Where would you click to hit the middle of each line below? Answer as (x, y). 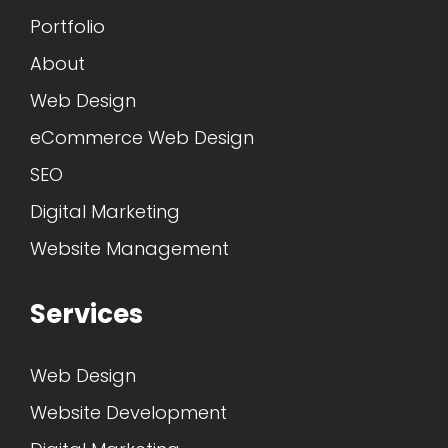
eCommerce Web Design (142, 137)
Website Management (129, 248)
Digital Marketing (105, 211)
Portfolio (67, 26)
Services (86, 313)
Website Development (128, 412)
